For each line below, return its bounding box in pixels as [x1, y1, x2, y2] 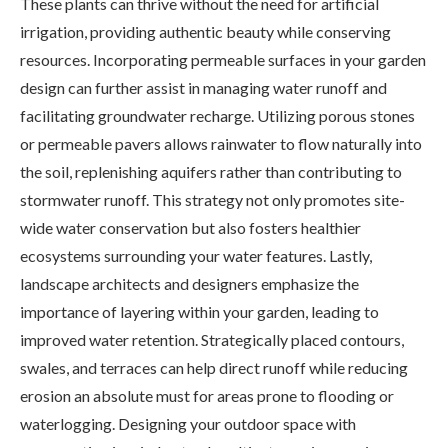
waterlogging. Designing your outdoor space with [20, 413, 356, 433]
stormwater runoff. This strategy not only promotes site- [20, 189, 405, 209]
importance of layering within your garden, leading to [20, 301, 379, 321]
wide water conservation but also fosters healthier [20, 217, 361, 237]
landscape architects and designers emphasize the [20, 273, 359, 293]
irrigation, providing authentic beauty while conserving [20, 21, 391, 41]
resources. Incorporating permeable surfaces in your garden [20, 49, 426, 69]
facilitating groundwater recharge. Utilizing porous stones [20, 105, 415, 125]
